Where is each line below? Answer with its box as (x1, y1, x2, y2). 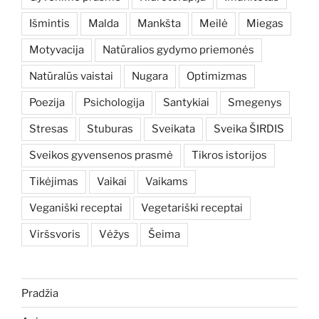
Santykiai (163, 96, 209, 109)
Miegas (246, 17, 283, 30)
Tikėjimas (29, 175, 78, 188)
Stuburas (87, 122, 133, 135)
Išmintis (29, 17, 70, 30)
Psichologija (83, 96, 145, 109)
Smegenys (228, 96, 282, 109)
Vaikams (145, 175, 188, 188)
